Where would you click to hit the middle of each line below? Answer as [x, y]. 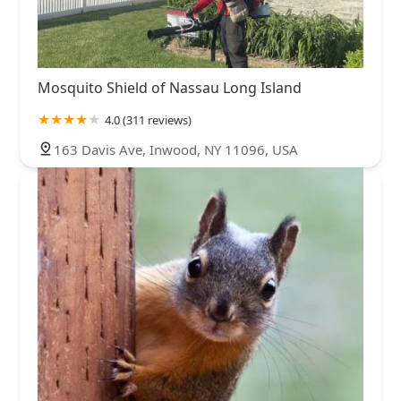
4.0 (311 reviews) [148, 119]
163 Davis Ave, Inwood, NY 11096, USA [176, 149]
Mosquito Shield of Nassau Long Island [170, 87]
